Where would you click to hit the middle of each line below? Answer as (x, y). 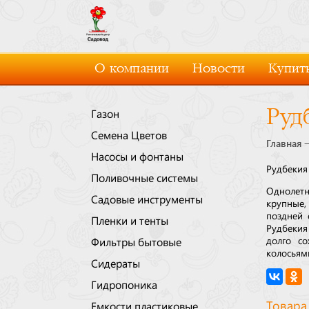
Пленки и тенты (130, 220)
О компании (132, 69)
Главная (284, 143)
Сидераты (116, 263)
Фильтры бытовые (136, 241)
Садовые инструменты (147, 199)
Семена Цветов (129, 134)
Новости (219, 69)
